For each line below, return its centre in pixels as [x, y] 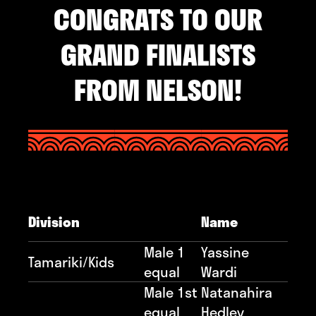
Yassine [225, 251]
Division [54, 221]
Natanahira [237, 292]
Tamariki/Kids [71, 261]
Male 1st [171, 292]
